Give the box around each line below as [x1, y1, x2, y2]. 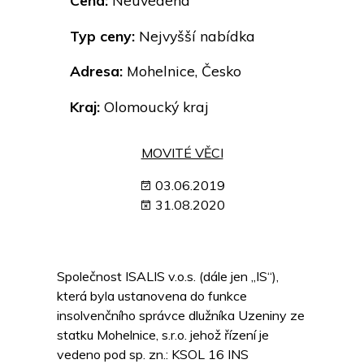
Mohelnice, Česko [123, 62, 241, 80]
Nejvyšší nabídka [135, 26, 255, 45]
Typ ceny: [70, 26, 135, 45]
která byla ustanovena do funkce [57, 288, 247, 305]
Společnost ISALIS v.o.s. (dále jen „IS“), [57, 268, 279, 285]
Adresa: [70, 62, 123, 80]
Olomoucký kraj [100, 97, 209, 116]
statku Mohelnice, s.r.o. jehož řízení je [57, 327, 269, 344]
